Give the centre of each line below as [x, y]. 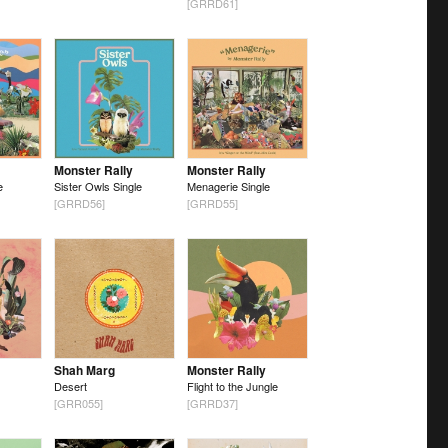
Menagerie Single [228, 185]
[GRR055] [78, 402]
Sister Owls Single [97, 185]
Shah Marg [84, 369]
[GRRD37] [212, 402]
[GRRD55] [212, 202]
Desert [70, 385]
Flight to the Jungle [232, 385]
